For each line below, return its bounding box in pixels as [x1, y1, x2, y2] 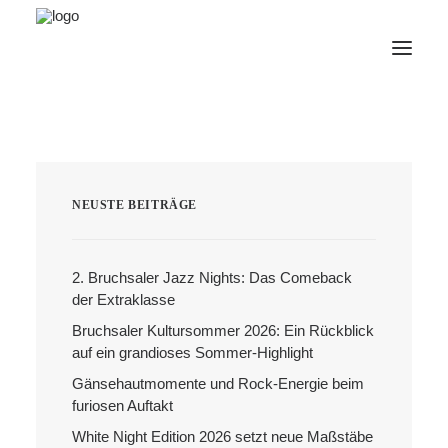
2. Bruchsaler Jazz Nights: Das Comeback [72, 269, 352, 286]
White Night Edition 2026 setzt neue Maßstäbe [72, 428, 373, 445]
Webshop [36, 207, 89, 221]
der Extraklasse [72, 291, 175, 308]
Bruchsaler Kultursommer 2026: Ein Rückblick [72, 322, 374, 339]
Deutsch [57, 420, 104, 434]
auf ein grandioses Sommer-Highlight [72, 344, 313, 361]
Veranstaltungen [36, 240, 130, 254]
